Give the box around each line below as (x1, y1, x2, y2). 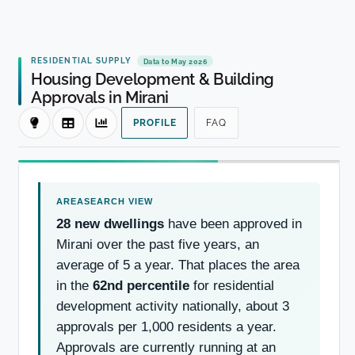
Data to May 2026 (143, 56, 208, 66)
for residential (189, 277, 274, 293)
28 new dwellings (56, 216, 164, 231)
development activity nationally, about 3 (56, 298, 289, 314)
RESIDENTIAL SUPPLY (31, 55, 132, 66)
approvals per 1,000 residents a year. (56, 319, 277, 334)
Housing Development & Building (31, 70, 274, 90)
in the (56, 277, 93, 293)
